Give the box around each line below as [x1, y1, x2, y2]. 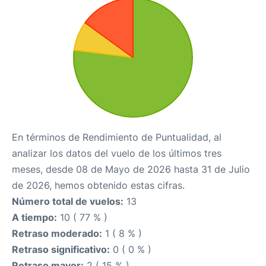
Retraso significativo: [12, 243, 110, 255]
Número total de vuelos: [12, 195, 123, 207]
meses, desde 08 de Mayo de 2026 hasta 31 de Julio [12, 163, 250, 175]
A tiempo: [12, 211, 57, 223]
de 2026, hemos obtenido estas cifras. [12, 179, 185, 191]
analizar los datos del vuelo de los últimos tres [12, 147, 221, 159]
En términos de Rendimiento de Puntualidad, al [12, 131, 221, 143]
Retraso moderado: [12, 227, 102, 239]
